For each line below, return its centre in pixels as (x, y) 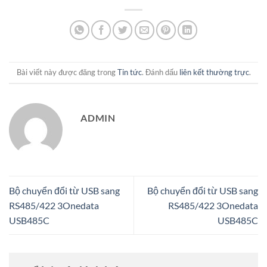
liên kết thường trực (214, 72)
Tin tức (129, 72)
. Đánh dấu (160, 72)
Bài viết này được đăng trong (67, 72)
